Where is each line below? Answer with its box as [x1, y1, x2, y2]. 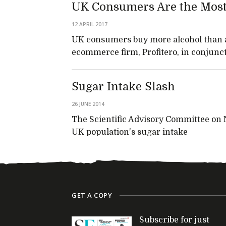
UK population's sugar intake [72, 128, 188, 137]
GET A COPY [72, 191, 112, 200]
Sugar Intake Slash [72, 80, 175, 93]
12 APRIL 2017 [72, 21, 107, 28]
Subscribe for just [139, 215, 209, 224]
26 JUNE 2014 [72, 100, 104, 107]
